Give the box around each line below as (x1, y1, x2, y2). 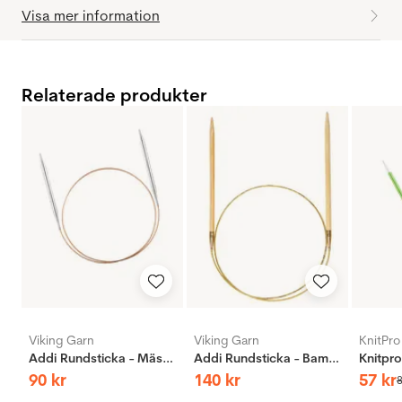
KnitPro (359, 332, 400, 349)
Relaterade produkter (22, 83, 207, 107)
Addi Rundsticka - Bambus (328, 350, 339, 367)
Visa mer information (22, 6, 160, 25)
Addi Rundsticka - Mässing (162, 350, 173, 367)
